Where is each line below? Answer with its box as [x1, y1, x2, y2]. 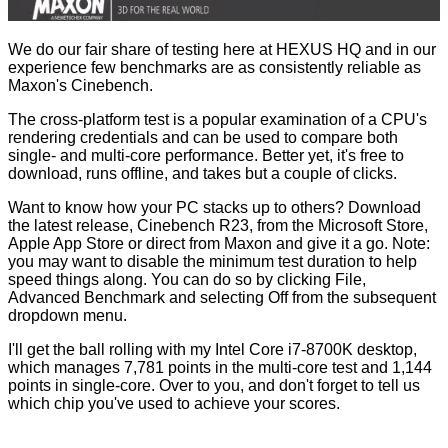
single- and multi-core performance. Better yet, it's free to [8, 147, 404, 165]
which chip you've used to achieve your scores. [8, 395, 340, 413]
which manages [8, 359, 124, 377]
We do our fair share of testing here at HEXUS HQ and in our [8, 41, 436, 59]
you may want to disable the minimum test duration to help [8, 253, 417, 271]
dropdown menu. [8, 307, 127, 325]
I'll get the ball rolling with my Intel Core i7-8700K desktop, [8, 341, 417, 359]
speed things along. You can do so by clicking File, [8, 271, 366, 289]
